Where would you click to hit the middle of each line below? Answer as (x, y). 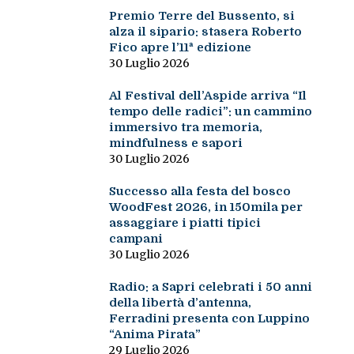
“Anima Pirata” (154, 335)
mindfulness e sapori (175, 143)
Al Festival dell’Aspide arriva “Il (207, 96)
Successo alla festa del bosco (200, 192)
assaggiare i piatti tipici (185, 223)
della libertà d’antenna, (180, 303)
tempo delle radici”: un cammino (210, 112)
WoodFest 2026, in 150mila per (205, 207)
